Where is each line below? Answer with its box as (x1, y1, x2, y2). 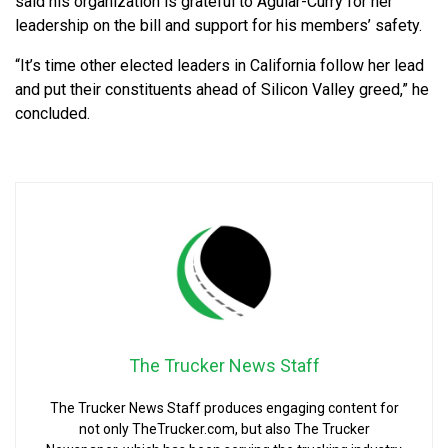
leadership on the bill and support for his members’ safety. (15, 15, 422, 35)
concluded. (15, 103, 90, 123)
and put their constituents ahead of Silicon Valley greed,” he (15, 79, 429, 99)
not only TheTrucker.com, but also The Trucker (78, 420, 370, 437)
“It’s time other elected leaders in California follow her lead (15, 55, 424, 75)
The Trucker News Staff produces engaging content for (49, 399, 399, 416)
